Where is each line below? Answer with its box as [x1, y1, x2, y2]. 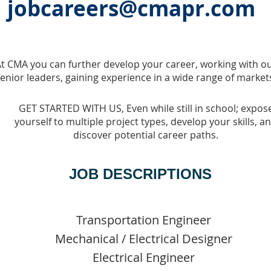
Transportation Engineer [76, 211, 211, 228]
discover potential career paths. [73, 128, 218, 142]
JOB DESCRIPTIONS [69, 166, 216, 182]
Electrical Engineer [93, 249, 195, 266]
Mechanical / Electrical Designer [55, 230, 232, 247]
